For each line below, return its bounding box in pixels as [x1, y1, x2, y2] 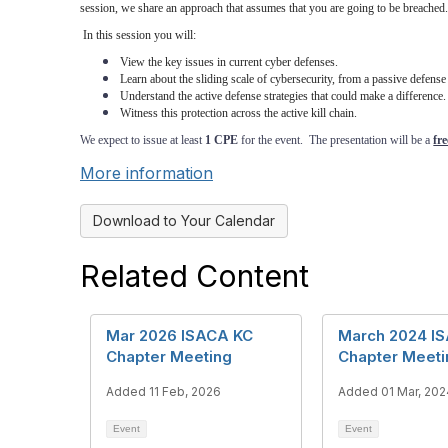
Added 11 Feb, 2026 [106, 384, 221, 399]
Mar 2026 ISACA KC [106, 326, 253, 345]
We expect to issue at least [80, 133, 206, 147]
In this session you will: [83, 28, 200, 42]
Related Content [80, 258, 309, 294]
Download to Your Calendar [93, 212, 275, 229]
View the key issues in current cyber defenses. [120, 55, 339, 69]
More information [80, 163, 213, 183]
